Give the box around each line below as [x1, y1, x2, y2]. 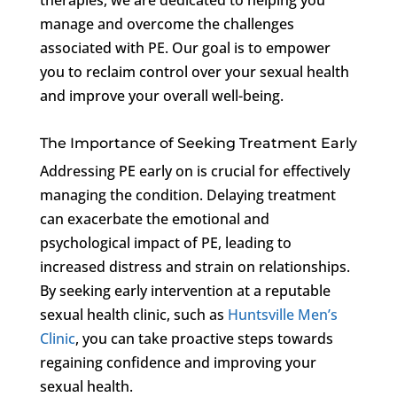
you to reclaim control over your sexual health [39, 61, 349, 82]
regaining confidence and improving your [39, 352, 316, 372]
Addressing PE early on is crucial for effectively [39, 160, 350, 181]
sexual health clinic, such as [39, 304, 228, 324]
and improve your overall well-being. [39, 85, 284, 105]
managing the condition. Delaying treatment [39, 184, 336, 205]
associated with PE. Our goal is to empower [39, 37, 331, 58]
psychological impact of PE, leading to [39, 232, 292, 253]
